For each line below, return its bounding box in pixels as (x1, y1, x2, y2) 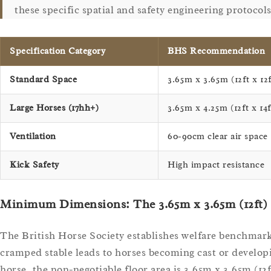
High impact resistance (168, 158, 264, 171)
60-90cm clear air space (168, 130, 268, 142)
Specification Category (10, 45, 105, 57)
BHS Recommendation (168, 45, 265, 57)
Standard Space (10, 73, 77, 85)
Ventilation (10, 130, 56, 142)
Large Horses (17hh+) (10, 102, 99, 114)
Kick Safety (10, 158, 59, 171)
